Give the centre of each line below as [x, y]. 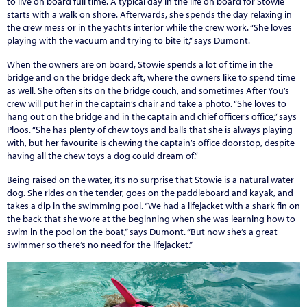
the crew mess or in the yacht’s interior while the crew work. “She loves [149, 27]
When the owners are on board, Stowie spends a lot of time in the [140, 64]
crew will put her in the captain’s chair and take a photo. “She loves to [147, 103]
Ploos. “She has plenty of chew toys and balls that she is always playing [150, 129]
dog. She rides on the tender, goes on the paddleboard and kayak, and [150, 192]
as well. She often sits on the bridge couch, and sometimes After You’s [148, 90]
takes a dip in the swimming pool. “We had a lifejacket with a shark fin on [153, 205]
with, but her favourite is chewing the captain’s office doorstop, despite [151, 142]
